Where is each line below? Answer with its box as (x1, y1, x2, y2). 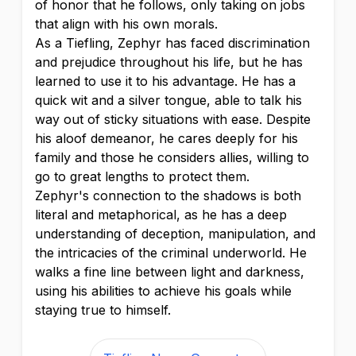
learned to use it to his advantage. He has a (35, 73, 296, 89)
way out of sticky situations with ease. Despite (35, 111, 311, 127)
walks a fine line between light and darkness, (35, 264, 304, 280)
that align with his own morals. (35, 16, 218, 32)
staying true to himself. (35, 302, 171, 318)
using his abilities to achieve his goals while (35, 283, 292, 299)
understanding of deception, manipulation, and (35, 226, 315, 242)
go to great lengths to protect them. (35, 168, 250, 184)
